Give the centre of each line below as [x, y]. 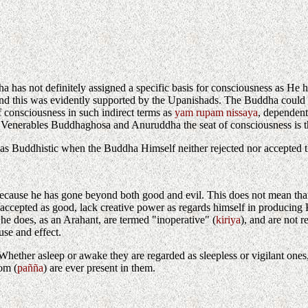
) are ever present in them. [99, 268]
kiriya [228, 220]
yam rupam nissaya [216, 113]
